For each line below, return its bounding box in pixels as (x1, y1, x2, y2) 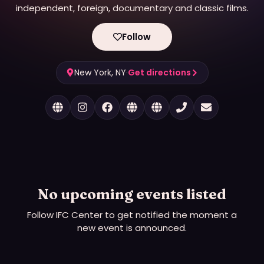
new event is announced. (77, 221, 187, 234)
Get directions (127, 66, 191, 78)
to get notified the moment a (103, 208, 237, 221)
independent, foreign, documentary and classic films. (15, 1, 249, 14)
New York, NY (74, 66, 126, 78)
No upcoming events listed (38, 185, 226, 203)
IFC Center (56, 208, 103, 221)
